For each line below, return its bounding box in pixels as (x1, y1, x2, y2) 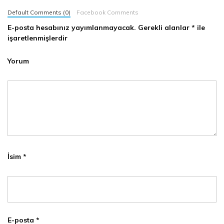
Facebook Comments (76, 8, 138, 16)
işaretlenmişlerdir (7, 33, 67, 43)
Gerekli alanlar (136, 23, 191, 32)
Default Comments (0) (7, 8, 70, 16)
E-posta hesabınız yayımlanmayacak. (7, 23, 136, 32)
